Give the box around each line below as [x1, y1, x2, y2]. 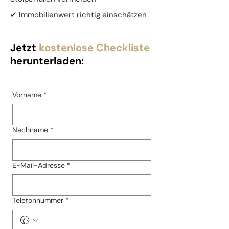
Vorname [12, 90, 41, 99]
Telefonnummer [12, 196, 63, 205]
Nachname [12, 125, 48, 134]
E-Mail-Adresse [12, 161, 65, 170]
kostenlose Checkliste [39, 41, 150, 54]
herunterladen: [10, 54, 84, 67]
